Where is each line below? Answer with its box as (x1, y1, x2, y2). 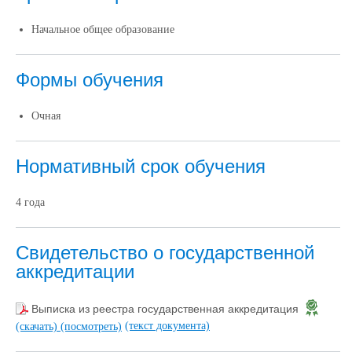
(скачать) (16, 320, 60, 332)
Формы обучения (16, 68, 163, 90)
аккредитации (16, 260, 134, 282)
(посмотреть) (60, 320, 122, 332)
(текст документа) (125, 319, 210, 332)
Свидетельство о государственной (16, 241, 314, 263)
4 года (16, 196, 45, 208)
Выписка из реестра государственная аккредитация (31, 302, 302, 315)
